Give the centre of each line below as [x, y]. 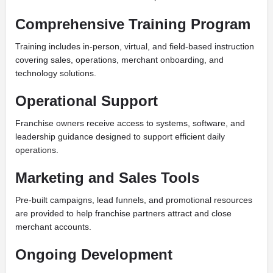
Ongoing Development [94, 254]
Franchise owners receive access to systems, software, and [130, 123]
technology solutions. [56, 73]
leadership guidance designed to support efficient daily [120, 136]
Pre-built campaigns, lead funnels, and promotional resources [134, 200]
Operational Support [87, 101]
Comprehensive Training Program [133, 24]
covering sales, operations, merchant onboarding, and [119, 60]
